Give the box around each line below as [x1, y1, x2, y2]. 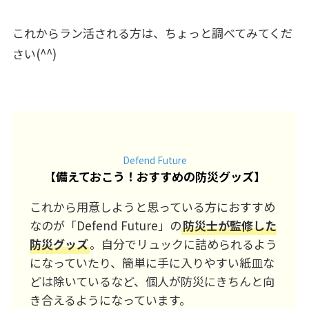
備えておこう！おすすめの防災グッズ [55, 168, 254, 186]
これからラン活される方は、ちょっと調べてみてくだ [12, 23, 292, 41]
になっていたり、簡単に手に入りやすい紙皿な [30, 254, 275, 272]
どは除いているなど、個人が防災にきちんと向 [30, 272, 275, 290]
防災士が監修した [183, 217, 277, 235]
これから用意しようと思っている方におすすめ [30, 198, 276, 216]
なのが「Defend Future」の [30, 217, 182, 235]
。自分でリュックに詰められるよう [90, 235, 278, 253]
